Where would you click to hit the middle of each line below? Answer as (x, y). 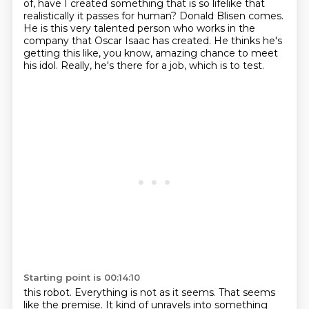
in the (241, 28)
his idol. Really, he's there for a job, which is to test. (143, 66)
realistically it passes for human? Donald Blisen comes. (153, 16)
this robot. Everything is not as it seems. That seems (149, 292)
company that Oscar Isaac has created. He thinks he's (152, 41)
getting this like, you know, (89, 53)
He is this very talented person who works (125, 28)
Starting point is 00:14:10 (81, 277)
